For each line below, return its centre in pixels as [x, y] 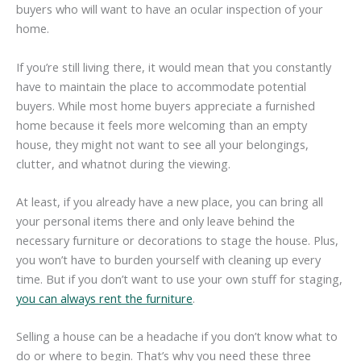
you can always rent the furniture [104, 299]
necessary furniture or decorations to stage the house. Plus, [177, 241]
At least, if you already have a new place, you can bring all [170, 202]
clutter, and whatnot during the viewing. [123, 163]
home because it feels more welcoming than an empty [162, 124]
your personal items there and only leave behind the [156, 221]
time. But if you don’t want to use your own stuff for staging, [179, 279]
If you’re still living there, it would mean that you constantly [174, 66]
